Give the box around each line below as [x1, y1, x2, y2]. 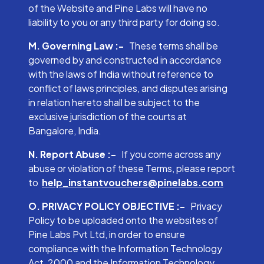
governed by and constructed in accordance [28, 54, 222, 66]
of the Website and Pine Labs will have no [28, 2, 207, 14]
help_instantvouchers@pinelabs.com [42, 176, 223, 189]
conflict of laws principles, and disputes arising [28, 82, 227, 94]
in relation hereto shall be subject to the [28, 96, 200, 108]
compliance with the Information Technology [28, 242, 222, 255]
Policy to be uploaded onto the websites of [28, 214, 218, 226]
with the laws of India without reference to [28, 68, 213, 80]
